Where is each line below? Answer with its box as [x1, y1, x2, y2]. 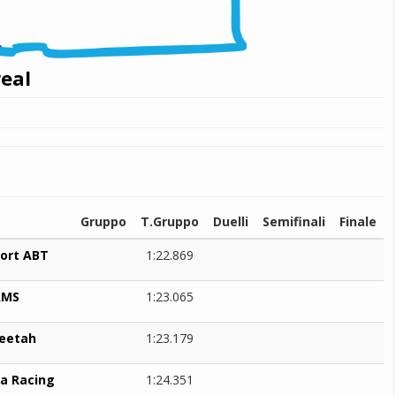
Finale [339, 212, 377, 230]
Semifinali [263, 212, 325, 230]
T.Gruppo [141, 212, 199, 230]
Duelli [213, 212, 248, 230]
